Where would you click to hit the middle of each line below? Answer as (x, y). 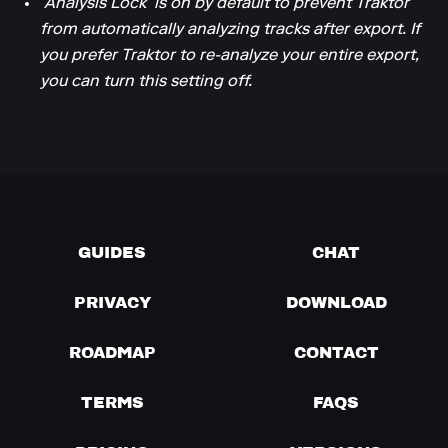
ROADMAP (112, 352)
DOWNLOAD (336, 302)
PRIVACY (112, 302)
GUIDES (112, 252)
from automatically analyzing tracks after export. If (230, 30)
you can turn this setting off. (146, 82)
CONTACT (336, 352)
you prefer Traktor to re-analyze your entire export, (229, 56)
